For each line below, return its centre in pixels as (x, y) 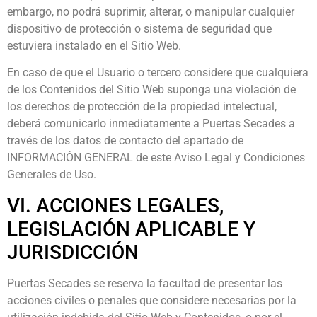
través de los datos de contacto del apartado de (125, 141)
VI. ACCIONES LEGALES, (115, 205)
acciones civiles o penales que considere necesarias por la (152, 300)
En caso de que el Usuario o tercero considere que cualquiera (158, 73)
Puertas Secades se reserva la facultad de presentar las (145, 283)
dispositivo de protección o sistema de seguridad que (139, 28)
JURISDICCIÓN (73, 252)
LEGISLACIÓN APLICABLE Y (131, 229)
